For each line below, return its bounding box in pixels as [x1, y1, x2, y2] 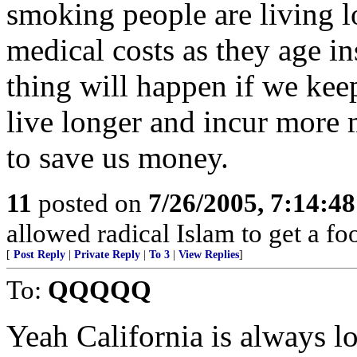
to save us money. [6, 140, 229, 175]
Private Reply [74, 249, 140, 261]
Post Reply [14, 249, 65, 261]
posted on [32, 188, 148, 218]
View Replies [178, 249, 239, 261]
